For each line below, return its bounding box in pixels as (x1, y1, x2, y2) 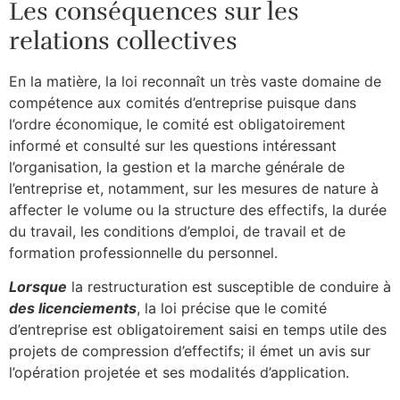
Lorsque (9, 278, 67, 296)
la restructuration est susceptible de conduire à (67, 278, 391, 296)
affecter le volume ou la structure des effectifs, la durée (9, 200, 387, 219)
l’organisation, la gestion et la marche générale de (9, 157, 345, 176)
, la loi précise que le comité (137, 299, 327, 318)
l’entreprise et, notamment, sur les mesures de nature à (9, 179, 379, 197)
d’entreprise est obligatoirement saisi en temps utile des (9, 321, 387, 339)
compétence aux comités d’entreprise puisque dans (9, 93, 356, 112)
